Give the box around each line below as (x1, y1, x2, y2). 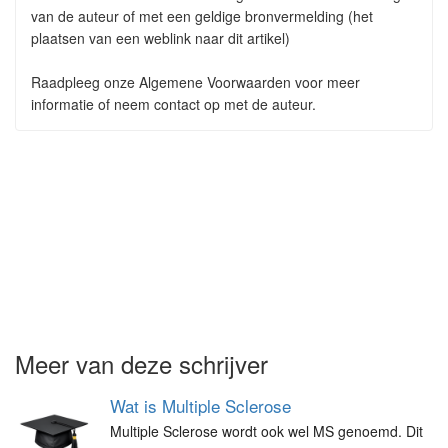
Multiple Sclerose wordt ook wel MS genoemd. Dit (110, 421, 423, 441)
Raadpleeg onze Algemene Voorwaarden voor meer (31, 72, 360, 92)
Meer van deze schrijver (15, 346, 268, 381)
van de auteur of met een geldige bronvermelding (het (31, 6, 373, 26)
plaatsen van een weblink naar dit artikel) (31, 28, 290, 48)
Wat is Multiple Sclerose (110, 393, 291, 418)
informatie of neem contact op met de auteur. (31, 94, 316, 114)
